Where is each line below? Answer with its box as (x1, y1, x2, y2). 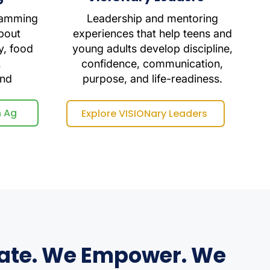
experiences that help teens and (72, 27, 232, 40)
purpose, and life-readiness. (82, 72, 222, 85)
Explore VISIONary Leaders (81, 107, 207, 121)
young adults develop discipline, (72, 42, 233, 55)
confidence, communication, (81, 57, 223, 70)
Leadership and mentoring (86, 12, 218, 25)
